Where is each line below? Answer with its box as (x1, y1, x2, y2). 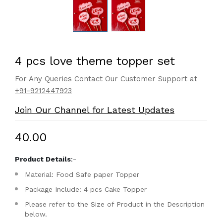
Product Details (15, 155, 71, 163)
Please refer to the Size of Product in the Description (25, 200, 205, 208)
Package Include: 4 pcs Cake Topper (25, 185, 147, 193)
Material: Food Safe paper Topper (25, 170, 139, 178)
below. (25, 210, 47, 218)
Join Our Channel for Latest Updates (15, 105, 174, 115)
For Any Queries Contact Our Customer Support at (15, 74, 197, 83)
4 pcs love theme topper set (15, 54, 175, 68)
